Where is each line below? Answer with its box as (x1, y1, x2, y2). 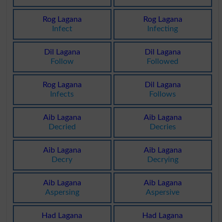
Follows (149, 90, 176, 99)
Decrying (147, 156, 178, 164)
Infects (50, 90, 74, 99)
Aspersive (146, 188, 180, 197)
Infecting (147, 25, 178, 33)
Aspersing (45, 188, 79, 197)
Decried (48, 123, 76, 131)
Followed (147, 57, 179, 66)
